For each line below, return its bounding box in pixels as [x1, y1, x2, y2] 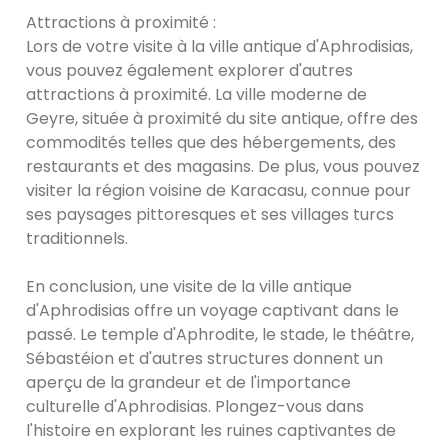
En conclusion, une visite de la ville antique [26, 275, 353, 299]
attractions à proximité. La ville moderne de [26, 83, 368, 107]
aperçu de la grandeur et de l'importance [26, 371, 352, 395]
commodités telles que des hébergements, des [26, 131, 397, 155]
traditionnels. [26, 227, 129, 251]
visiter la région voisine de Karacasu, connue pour [26, 179, 412, 203]
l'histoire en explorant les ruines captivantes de [26, 419, 397, 443]
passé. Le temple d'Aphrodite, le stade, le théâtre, [26, 323, 415, 347]
